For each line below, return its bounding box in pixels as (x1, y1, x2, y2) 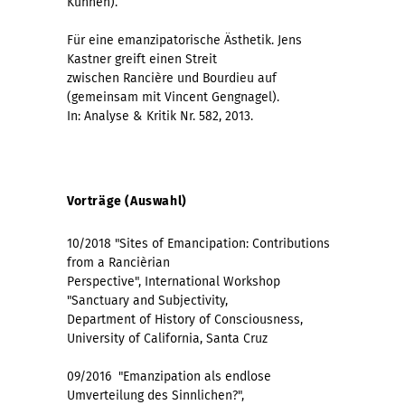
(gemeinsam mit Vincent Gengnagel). (67, 89, 279, 105)
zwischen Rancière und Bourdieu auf (67, 70, 277, 86)
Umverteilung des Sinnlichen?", (67, 387, 244, 403)
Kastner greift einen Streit (67, 51, 217, 67)
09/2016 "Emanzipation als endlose (67, 368, 271, 384)
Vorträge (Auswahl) (67, 193, 187, 209)
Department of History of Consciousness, (67, 311, 303, 327)
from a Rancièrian (67, 254, 170, 270)
